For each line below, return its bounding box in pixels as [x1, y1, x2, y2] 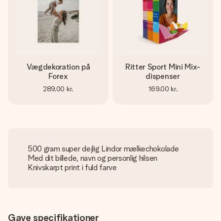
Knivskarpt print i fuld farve [28, 163, 117, 172]
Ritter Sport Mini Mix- [125, 62, 200, 72]
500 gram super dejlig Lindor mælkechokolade [28, 144, 179, 153]
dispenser [146, 72, 180, 81]
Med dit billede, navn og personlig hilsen [28, 153, 157, 163]
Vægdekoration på [26, 62, 90, 72]
